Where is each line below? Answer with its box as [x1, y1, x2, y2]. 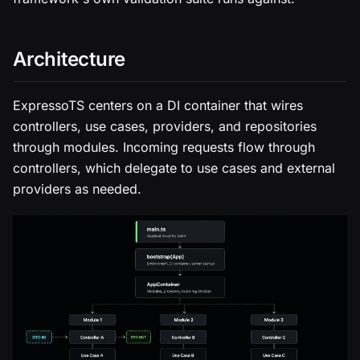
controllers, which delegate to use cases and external [13, 159, 335, 176]
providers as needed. [13, 180, 141, 197]
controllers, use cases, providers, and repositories [13, 117, 317, 134]
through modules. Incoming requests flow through [13, 138, 315, 155]
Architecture [13, 47, 126, 71]
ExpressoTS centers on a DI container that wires [13, 96, 303, 113]
